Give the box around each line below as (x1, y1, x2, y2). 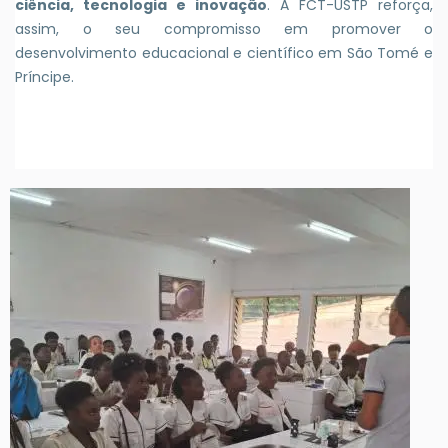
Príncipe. (15, 66, 74, 87)
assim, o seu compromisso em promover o (15, 18, 433, 39)
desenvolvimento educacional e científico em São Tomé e (15, 42, 433, 63)
